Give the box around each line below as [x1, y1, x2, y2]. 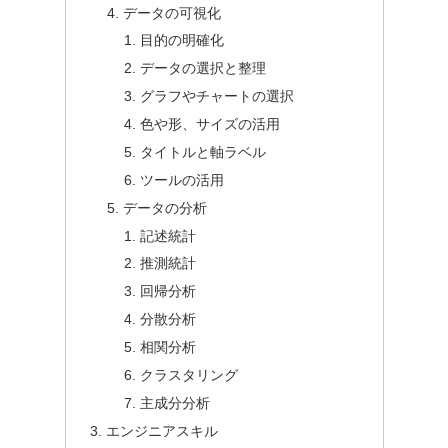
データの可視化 [123, 4, 222, 21]
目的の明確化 [140, 32, 225, 49]
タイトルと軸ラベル [140, 143, 267, 160]
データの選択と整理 [140, 60, 267, 77]
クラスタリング [140, 366, 239, 383]
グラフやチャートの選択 [140, 88, 295, 105]
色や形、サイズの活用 [140, 116, 281, 133]
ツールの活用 [140, 171, 225, 188]
